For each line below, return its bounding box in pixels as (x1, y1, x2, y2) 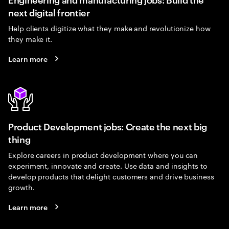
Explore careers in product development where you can (8, 149, 198, 160)
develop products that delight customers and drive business (8, 170, 214, 181)
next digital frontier (8, 6, 90, 18)
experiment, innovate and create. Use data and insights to (8, 159, 208, 171)
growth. (8, 181, 35, 192)
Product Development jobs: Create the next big (8, 120, 207, 132)
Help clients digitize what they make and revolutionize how (8, 22, 211, 33)
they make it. (8, 33, 53, 44)
